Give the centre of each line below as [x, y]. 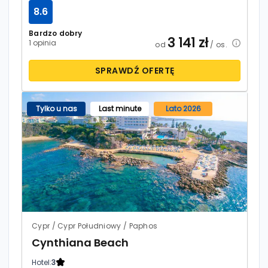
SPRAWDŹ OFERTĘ [135, 70]
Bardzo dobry [56, 33]
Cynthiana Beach [80, 242]
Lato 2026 [183, 108]
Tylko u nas [56, 108]
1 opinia [43, 42]
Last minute [120, 108]
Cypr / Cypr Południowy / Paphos [95, 226]
